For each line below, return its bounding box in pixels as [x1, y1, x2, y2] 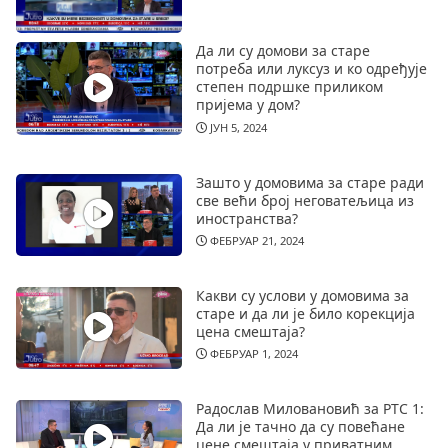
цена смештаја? [195, 321, 305, 341]
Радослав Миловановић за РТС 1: [195, 398, 424, 418]
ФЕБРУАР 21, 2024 [206, 233, 304, 249]
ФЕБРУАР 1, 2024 [206, 346, 298, 362]
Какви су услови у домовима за [195, 285, 409, 305]
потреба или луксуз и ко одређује [195, 59, 427, 79]
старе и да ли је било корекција [195, 303, 415, 323]
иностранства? [195, 208, 298, 228]
